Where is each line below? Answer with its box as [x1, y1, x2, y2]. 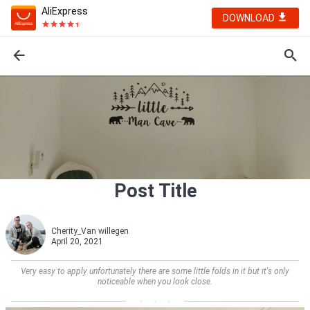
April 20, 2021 [51, 237, 103, 246]
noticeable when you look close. [98, 277, 212, 286]
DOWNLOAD [223, 12, 277, 24]
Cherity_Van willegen [51, 226, 129, 236]
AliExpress [42, 6, 88, 17]
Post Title [113, 180, 197, 202]
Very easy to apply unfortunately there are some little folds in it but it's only [21, 266, 289, 276]
